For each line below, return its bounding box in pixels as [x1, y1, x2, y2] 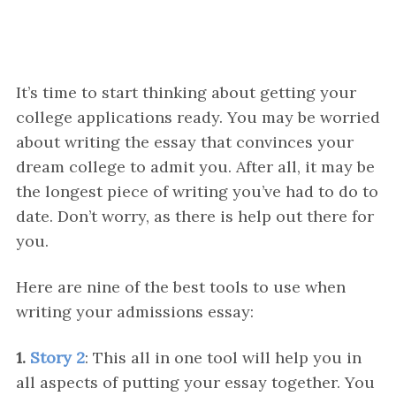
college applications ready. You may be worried [15, 107, 380, 127]
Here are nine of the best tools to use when [15, 277, 346, 297]
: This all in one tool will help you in [84, 347, 362, 368]
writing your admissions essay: [15, 301, 254, 322]
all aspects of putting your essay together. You [15, 372, 375, 392]
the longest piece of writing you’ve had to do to [15, 181, 378, 202]
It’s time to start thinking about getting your [15, 82, 356, 103]
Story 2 [29, 347, 85, 368]
